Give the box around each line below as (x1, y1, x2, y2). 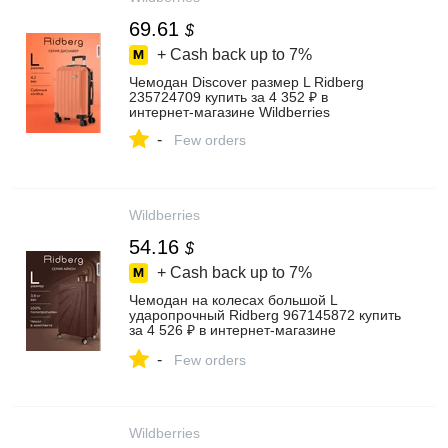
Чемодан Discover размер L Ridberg (129, 74, 364, 90)
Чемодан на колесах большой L (129, 292, 337, 308)
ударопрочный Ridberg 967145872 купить (129, 307, 401, 323)
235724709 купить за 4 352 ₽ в (129, 89, 328, 105)
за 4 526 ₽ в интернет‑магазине (129, 322, 336, 338)
